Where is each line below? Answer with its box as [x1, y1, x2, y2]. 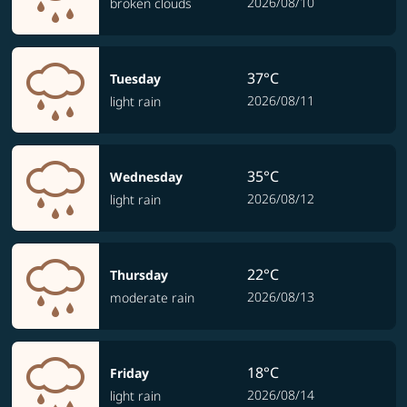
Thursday [110, 266, 168, 283]
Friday [110, 364, 149, 382]
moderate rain [110, 289, 194, 306]
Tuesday [110, 70, 161, 87]
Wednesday [110, 168, 183, 185]
